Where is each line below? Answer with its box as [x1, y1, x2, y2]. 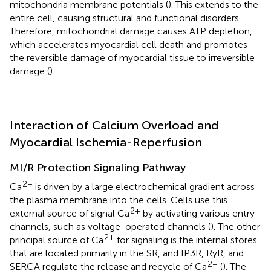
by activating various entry [140, 207, 255, 220]
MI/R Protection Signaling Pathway [10, 161, 186, 175]
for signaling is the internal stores [114, 234, 257, 246]
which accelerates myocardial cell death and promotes [10, 39, 247, 51]
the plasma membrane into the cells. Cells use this [10, 194, 227, 206]
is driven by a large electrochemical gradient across [33, 181, 255, 193]
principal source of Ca [10, 234, 103, 246]
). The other [211, 221, 260, 233]
